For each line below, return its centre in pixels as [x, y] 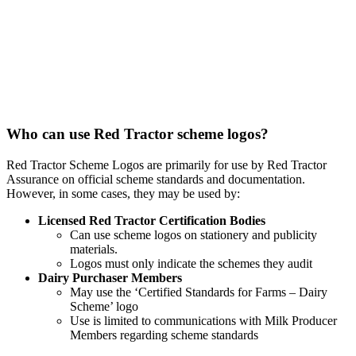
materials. [94, 249]
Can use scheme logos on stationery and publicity [193, 234]
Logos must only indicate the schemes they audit [191, 263]
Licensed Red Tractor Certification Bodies [152, 220]
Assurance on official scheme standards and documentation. [156, 179]
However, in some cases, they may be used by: [123, 193]
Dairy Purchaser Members [110, 277]
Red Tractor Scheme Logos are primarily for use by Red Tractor [166, 164]
